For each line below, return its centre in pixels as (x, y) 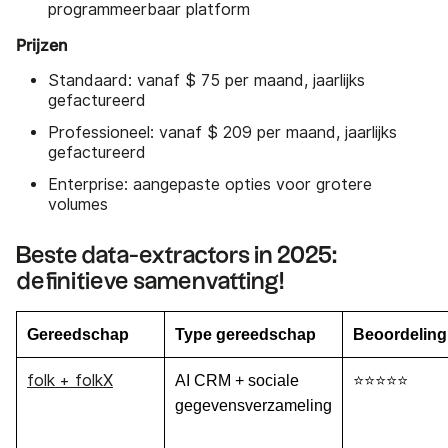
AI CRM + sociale (237, 381)
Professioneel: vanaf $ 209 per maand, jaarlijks (222, 133)
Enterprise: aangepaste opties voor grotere (210, 185)
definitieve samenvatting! (150, 282)
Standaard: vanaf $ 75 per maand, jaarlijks (206, 81)
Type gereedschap (245, 335)
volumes (78, 205)
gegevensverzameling (253, 406)
